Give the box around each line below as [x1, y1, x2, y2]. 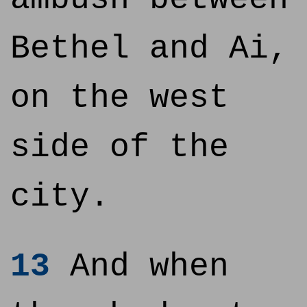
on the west [10, 79, 229, 116]
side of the [10, 129, 229, 166]
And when [50, 248, 229, 285]
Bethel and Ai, [10, 30, 288, 67]
